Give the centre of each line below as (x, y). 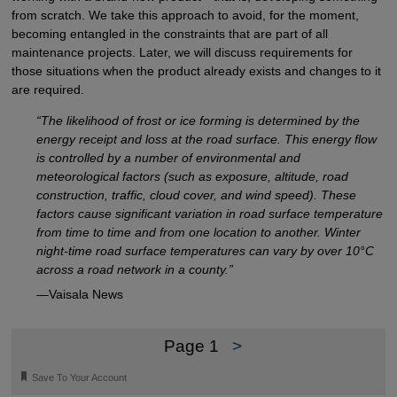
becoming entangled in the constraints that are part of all (169, 33)
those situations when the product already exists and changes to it (196, 70)
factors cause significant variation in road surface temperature (209, 213)
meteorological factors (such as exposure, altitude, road (192, 176)
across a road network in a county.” (134, 269)
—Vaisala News (79, 294)
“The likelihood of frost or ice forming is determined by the (198, 120)
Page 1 (191, 346)
